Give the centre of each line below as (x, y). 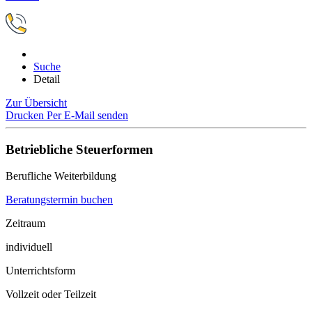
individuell (29, 247)
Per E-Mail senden (87, 115)
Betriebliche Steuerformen (79, 149)
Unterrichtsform (40, 271)
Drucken (26, 115)
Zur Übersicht (36, 103)
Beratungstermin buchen (59, 200)
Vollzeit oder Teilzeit (51, 295)
